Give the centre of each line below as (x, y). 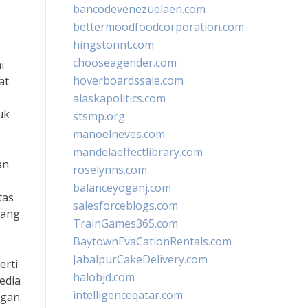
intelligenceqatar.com (128, 295)
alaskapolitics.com (119, 98)
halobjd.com (104, 277)
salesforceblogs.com (125, 206)
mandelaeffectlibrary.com (138, 152)
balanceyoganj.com (122, 188)
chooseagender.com (125, 63)
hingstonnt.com (113, 45)
